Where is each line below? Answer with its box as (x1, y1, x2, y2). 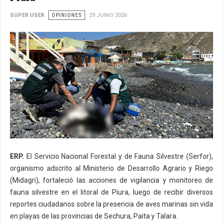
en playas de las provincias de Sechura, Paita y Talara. (10, 212, 178, 221)
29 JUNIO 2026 (89, 11, 127, 18)
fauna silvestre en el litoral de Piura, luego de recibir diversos (10, 188, 213, 197)
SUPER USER (10, 11, 44, 18)
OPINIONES (52, 11, 82, 18)
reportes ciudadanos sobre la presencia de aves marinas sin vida (10, 200, 213, 209)
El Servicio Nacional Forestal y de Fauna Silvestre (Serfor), (24, 152, 213, 161)
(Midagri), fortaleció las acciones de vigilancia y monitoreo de (10, 176, 213, 185)
